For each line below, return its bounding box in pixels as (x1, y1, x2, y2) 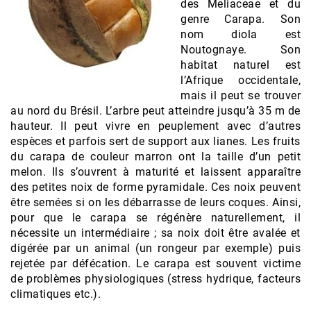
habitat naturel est (180, 58, 301, 72)
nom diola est (180, 27, 301, 41)
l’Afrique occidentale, (180, 73, 301, 87)
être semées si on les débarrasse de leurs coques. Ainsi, (10, 195, 301, 209)
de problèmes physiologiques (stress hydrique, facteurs (10, 271, 301, 285)
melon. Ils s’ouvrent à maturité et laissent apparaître (10, 165, 301, 178)
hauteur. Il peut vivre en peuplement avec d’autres (10, 119, 301, 133)
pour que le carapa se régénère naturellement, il (10, 210, 301, 224)
